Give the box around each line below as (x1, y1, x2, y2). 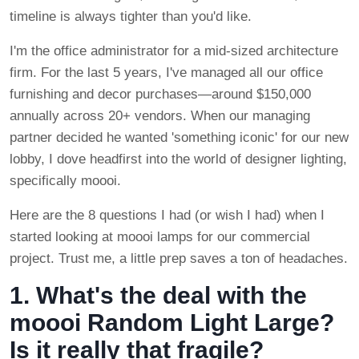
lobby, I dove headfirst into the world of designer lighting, (10, 151, 347, 167)
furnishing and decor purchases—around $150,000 (10, 87, 311, 103)
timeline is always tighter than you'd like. (10, 9, 252, 25)
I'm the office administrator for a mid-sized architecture (10, 43, 338, 59)
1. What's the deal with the (10, 282, 307, 309)
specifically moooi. (10, 173, 121, 189)
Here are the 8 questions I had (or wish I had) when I (10, 208, 325, 224)
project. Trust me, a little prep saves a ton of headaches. (10, 251, 348, 267)
